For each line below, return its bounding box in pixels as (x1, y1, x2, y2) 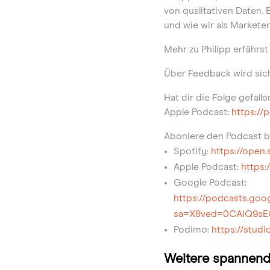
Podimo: (174, 224, 212, 234)
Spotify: (174, 146, 211, 156)
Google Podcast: (174, 177, 246, 187)
